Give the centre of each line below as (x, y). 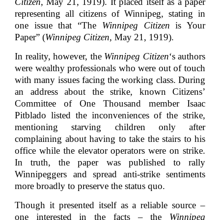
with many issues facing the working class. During (110, 80)
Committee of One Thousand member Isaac (110, 104)
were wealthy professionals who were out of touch (110, 68)
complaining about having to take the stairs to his (110, 139)
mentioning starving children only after (110, 127)
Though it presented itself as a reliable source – (110, 205)
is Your (188, 26)
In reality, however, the (59, 56)
